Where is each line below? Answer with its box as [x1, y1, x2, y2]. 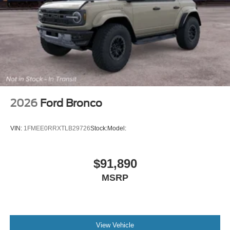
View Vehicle [96, 221, 134, 229]
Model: [107, 124, 126, 132]
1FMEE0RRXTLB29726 [24, 124, 90, 132]
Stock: [90, 124, 107, 132]
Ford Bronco [40, 97, 102, 109]
